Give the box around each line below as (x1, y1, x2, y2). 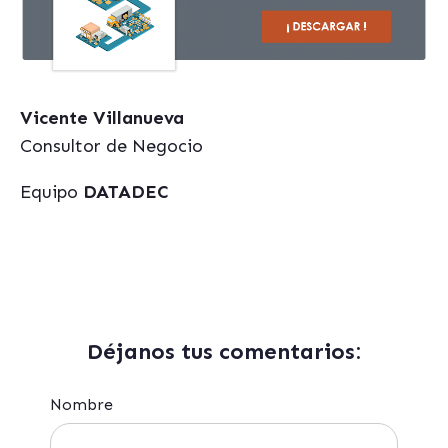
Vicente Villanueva (20, 107, 184, 129)
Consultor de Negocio (20, 135, 203, 157)
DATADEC (83, 181, 168, 203)
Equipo (20, 181, 83, 203)
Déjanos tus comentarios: (87, 338, 361, 365)
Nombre (50, 395, 113, 414)
